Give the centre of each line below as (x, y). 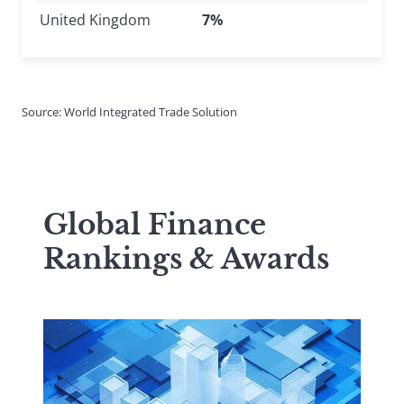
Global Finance (155, 224)
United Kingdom (95, 19)
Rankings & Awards (186, 258)
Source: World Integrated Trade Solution (129, 111)
